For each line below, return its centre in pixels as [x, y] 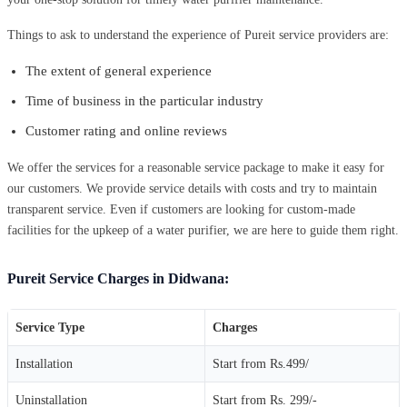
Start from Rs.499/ [261, 363]
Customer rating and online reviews [126, 130]
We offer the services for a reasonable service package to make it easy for [196, 167]
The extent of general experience [119, 70]
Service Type [50, 327]
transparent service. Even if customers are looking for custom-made [181, 209]
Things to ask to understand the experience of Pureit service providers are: [198, 35]
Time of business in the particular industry [144, 100]
